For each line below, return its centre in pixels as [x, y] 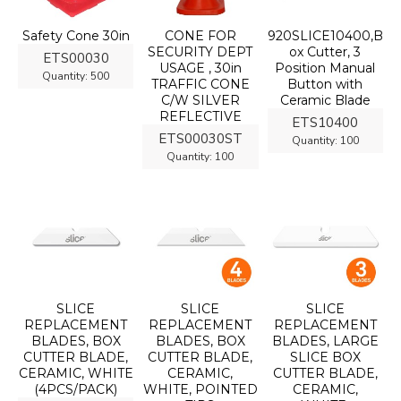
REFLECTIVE [200, 117]
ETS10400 [325, 123]
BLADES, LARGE [325, 341]
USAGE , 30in [200, 68]
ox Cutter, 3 [325, 52]
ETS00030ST [200, 139]
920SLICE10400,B [325, 36]
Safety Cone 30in [76, 36]
